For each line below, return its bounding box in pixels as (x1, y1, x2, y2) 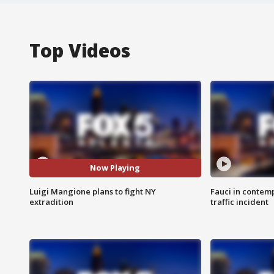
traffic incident (210, 196, 268, 207)
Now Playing (90, 162, 141, 174)
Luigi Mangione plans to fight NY (29, 185, 156, 197)
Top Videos (29, 37, 130, 63)
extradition (29, 196, 73, 207)
